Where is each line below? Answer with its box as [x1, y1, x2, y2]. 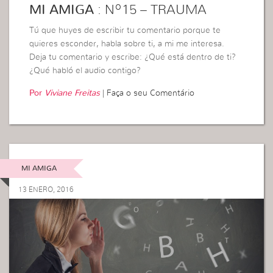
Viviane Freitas [44, 89, 101, 98]
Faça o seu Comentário [107, 89, 195, 98]
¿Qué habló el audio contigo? [29, 66, 141, 76]
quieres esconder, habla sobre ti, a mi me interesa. [29, 40, 225, 49]
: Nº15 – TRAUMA [94, 3, 207, 17]
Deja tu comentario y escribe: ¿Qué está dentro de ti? [29, 53, 236, 62]
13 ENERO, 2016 [18, 186, 74, 194]
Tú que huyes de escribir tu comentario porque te [29, 26, 221, 35]
